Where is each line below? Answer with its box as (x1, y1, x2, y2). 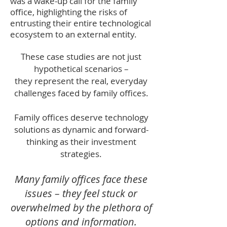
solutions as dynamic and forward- (14, 124, 148, 135)
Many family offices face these (15, 172, 147, 186)
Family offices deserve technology (14, 111, 148, 123)
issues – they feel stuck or (25, 186, 137, 200)
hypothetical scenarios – (33, 63, 129, 74)
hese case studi (25, 51, 86, 62)
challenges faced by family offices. (14, 87, 148, 99)
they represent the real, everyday (15, 75, 147, 87)
